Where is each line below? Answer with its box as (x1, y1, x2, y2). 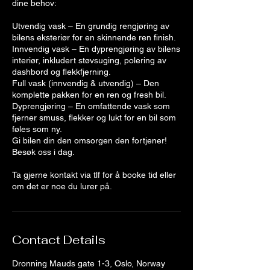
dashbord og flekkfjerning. (12, 67, 111, 77)
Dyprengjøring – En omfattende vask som (12, 101, 170, 111)
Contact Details (12, 232, 105, 248)
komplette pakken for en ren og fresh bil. (12, 90, 166, 99)
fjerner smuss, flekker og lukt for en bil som (12, 113, 176, 122)
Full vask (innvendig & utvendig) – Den (12, 78, 159, 88)
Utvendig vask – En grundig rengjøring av (12, 21, 169, 31)
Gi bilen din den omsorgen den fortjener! (12, 136, 167, 145)
